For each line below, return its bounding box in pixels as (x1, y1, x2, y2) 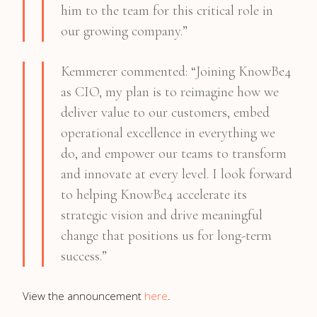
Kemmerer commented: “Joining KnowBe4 (61, 63, 292, 80)
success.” (61, 248, 107, 265)
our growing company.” (61, 23, 188, 40)
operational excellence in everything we (61, 125, 275, 142)
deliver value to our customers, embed (61, 104, 270, 121)
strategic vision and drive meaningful (61, 207, 263, 224)
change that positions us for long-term (61, 227, 272, 244)
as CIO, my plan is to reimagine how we (61, 83, 279, 100)
